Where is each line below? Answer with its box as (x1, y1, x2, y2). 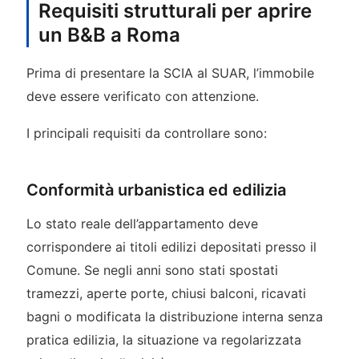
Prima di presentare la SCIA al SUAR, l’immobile (26, 65, 314, 82)
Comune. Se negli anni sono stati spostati (26, 261, 278, 278)
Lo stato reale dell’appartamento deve (26, 215, 258, 232)
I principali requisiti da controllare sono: (26, 124, 267, 141)
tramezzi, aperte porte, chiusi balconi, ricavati (26, 284, 306, 301)
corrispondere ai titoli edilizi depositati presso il (26, 238, 317, 255)
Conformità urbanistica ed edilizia (26, 179, 286, 200)
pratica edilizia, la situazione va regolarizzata (26, 331, 301, 348)
